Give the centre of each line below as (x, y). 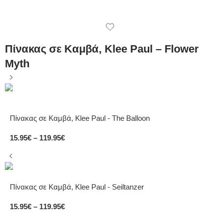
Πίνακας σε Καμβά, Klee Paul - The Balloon (80, 118)
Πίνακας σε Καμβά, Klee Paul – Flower (102, 49)
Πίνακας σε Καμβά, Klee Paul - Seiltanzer (77, 187)
